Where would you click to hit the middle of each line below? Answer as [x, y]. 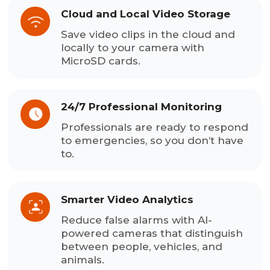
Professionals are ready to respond [155, 127]
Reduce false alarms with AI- [137, 220]
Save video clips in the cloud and [148, 34]
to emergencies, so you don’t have [152, 140]
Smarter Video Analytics [127, 199]
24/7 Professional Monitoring [142, 106]
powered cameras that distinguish [152, 233]
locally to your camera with [133, 47]
